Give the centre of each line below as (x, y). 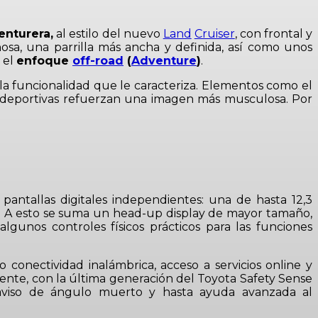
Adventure (164, 60)
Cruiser (214, 33)
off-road (98, 60)
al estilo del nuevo (108, 33)
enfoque (44, 60)
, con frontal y (274, 33)
